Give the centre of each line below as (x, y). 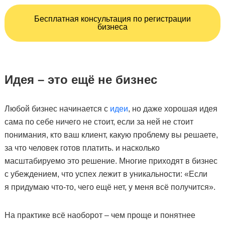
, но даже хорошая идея (173, 108)
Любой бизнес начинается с (57, 108)
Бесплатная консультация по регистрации (112, 19)
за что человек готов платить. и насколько (82, 148)
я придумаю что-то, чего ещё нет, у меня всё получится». (110, 187)
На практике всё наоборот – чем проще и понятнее (100, 215)
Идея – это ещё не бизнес (81, 79)
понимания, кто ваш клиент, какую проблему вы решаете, (111, 135)
